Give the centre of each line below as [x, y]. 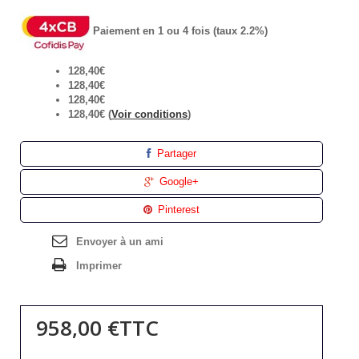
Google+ [178, 181]
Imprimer [99, 265]
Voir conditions [149, 114]
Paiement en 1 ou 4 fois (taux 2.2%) [180, 30]
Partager [175, 153]
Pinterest [177, 209]
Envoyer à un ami [120, 241]
